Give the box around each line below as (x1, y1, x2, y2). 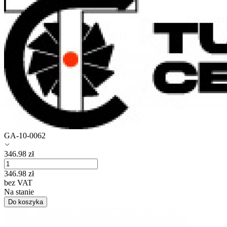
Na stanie (4, 187, 34, 197)
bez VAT (4, 178, 32, 187)
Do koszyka (8, 198, 43, 206)
